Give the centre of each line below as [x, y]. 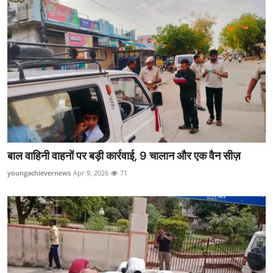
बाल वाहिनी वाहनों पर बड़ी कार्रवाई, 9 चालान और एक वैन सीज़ [124, 156]
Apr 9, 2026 [91, 173]
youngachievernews [39, 173]
